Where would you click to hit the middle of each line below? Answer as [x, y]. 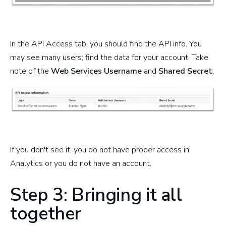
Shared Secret [185, 71]
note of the [31, 71]
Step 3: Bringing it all [96, 195]
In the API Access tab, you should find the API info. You [106, 44]
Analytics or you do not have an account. [81, 164]
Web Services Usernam [94, 71]
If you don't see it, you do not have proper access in [100, 150]
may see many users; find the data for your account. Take [109, 57]
